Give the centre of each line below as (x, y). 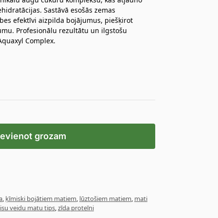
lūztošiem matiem (105, 198)
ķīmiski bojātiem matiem (41, 198)
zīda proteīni (76, 208)
